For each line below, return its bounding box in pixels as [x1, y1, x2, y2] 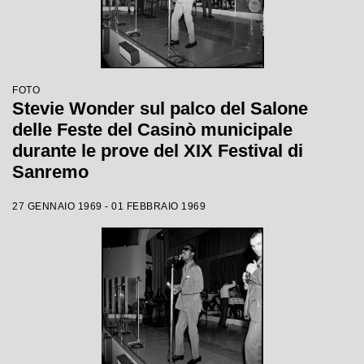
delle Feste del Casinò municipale [12, 119, 292, 140]
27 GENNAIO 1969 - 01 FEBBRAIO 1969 [12, 201, 206, 212]
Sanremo [12, 162, 89, 182]
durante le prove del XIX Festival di [12, 141, 303, 161]
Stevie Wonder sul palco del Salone [12, 98, 308, 119]
